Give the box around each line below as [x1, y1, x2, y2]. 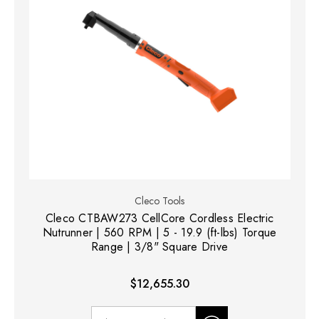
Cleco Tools [135, 193, 184, 208]
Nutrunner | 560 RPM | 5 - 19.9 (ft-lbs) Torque [42, 224, 277, 241]
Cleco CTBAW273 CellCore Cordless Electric [45, 209, 274, 226]
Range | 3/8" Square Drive [90, 238, 229, 255]
